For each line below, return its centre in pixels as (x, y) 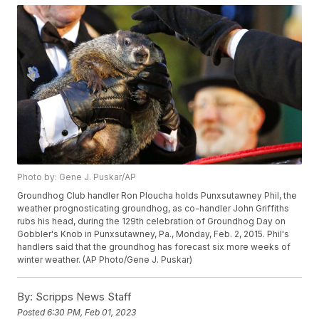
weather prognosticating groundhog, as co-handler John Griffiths (153, 209)
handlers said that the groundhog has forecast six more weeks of (154, 247)
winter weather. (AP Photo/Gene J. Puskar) (105, 260)
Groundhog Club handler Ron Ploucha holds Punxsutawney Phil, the (157, 196)
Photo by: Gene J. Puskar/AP (77, 177)
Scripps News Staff (83, 297)
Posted (32, 312)
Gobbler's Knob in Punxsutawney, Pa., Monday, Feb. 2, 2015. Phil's (153, 234)
